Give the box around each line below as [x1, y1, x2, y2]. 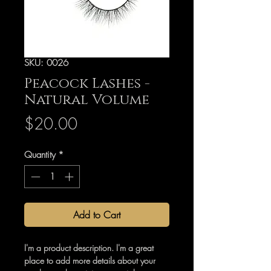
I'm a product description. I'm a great [24, 242, 154, 254]
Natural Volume [24, 90, 149, 109]
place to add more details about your [24, 255, 155, 267]
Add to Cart [73, 208, 120, 222]
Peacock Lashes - [24, 74, 150, 93]
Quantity [24, 148, 56, 161]
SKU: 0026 [24, 56, 68, 69]
